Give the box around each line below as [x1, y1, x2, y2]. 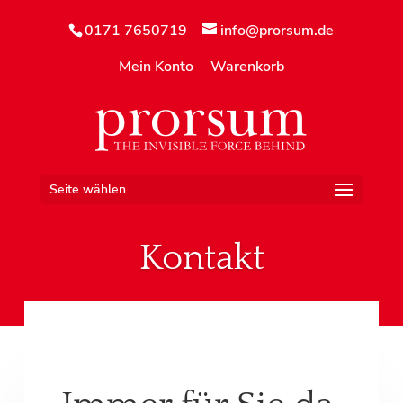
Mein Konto [118, 57, 193, 76]
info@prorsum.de [220, 21, 335, 40]
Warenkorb [210, 57, 284, 76]
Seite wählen [49, 181, 126, 198]
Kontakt [139, 237, 264, 278]
